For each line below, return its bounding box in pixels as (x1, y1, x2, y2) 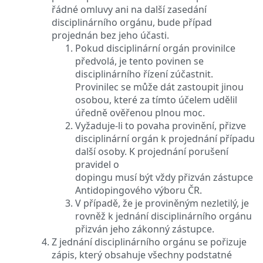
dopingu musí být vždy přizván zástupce (75, 170, 253, 184)
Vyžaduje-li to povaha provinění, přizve (75, 119, 246, 132)
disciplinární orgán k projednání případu (75, 131, 255, 145)
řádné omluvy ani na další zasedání (52, 2, 207, 16)
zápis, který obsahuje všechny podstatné (52, 248, 232, 261)
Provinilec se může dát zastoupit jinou (75, 80, 244, 93)
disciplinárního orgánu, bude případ (52, 15, 212, 29)
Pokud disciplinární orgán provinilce (75, 41, 235, 55)
